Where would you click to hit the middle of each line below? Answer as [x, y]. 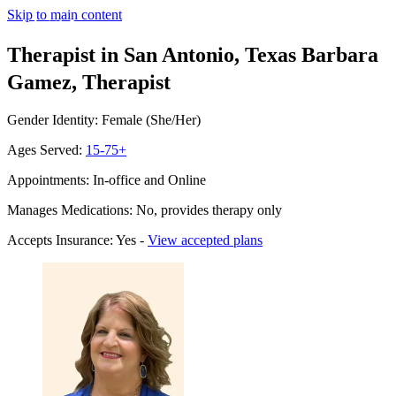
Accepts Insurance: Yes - [77, 240]
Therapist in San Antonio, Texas [152, 54]
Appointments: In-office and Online [107, 179]
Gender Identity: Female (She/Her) [104, 119]
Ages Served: [46, 149]
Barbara [340, 54]
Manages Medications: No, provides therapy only [145, 209]
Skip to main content [65, 15]
